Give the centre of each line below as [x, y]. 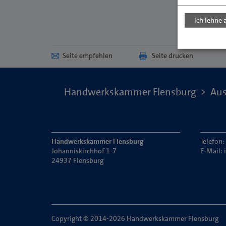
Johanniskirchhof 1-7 [84, 151]
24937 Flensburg [77, 160]
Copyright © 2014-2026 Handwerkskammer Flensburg [135, 218]
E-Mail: [212, 151]
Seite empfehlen [88, 55]
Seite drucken [173, 55]
